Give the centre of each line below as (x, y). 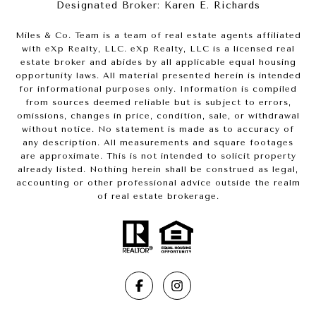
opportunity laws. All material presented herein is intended (158, 76)
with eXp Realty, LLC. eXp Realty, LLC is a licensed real (158, 49)
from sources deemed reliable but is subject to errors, (158, 103)
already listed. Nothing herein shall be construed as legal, (158, 170)
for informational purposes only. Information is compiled (158, 89)
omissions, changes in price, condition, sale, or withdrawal (158, 116)
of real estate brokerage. (158, 196)
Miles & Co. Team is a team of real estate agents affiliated (158, 36)
